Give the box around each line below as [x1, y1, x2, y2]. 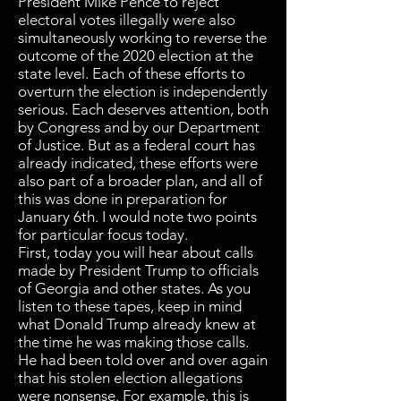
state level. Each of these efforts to [18, 64, 245, 82]
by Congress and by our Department [18, 118, 260, 136]
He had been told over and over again [18, 351, 268, 369]
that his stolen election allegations [18, 369, 243, 387]
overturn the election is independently [18, 82, 268, 100]
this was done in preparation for [18, 190, 227, 208]
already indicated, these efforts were [18, 154, 258, 172]
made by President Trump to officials [18, 261, 259, 279]
